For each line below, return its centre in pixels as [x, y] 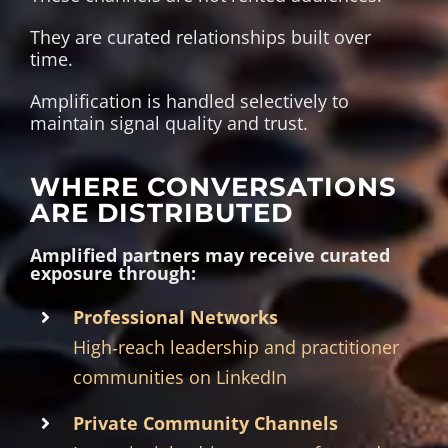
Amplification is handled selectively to [189, 100]
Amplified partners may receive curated [209, 254]
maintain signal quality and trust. [168, 122]
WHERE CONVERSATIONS [213, 186]
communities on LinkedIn [180, 376]
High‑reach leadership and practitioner [236, 346]
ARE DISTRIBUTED [161, 212]
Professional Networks [176, 316]
